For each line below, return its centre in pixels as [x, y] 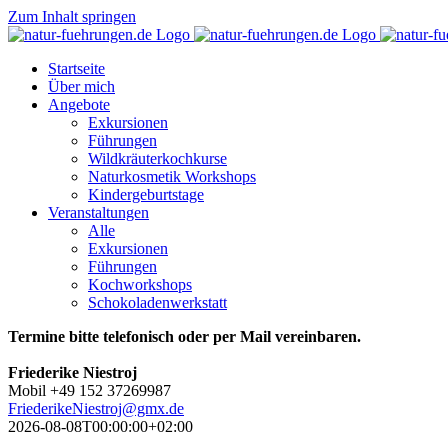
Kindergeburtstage [146, 194]
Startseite [76, 68]
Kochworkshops [140, 284]
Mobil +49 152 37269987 [89, 390]
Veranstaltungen [98, 212]
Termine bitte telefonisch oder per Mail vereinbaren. [184, 336]
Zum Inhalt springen [72, 16]
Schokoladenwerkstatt [157, 302]
